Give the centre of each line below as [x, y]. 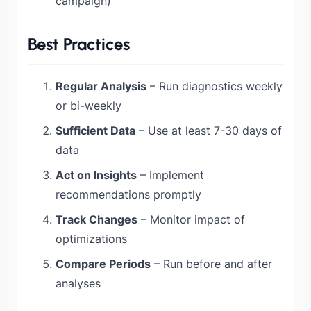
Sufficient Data [95, 131]
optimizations [91, 239]
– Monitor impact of [191, 220]
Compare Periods [103, 264]
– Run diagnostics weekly [215, 86]
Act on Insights [96, 175]
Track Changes [96, 220]
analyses [78, 284]
